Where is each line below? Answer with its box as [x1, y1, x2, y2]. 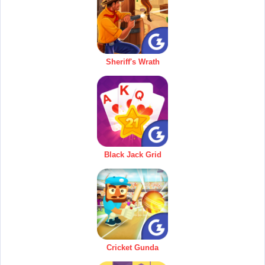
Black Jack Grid [104, 150, 161, 159]
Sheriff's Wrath [105, 57, 160, 66]
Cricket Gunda [106, 243, 159, 252]
